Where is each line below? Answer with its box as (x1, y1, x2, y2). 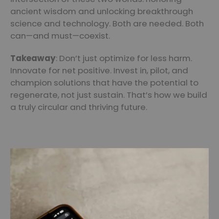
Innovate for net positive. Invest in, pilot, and (10, 64, 188, 76)
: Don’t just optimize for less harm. (56, 52, 192, 64)
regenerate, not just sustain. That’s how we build (10, 88, 207, 101)
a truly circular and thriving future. (10, 101, 147, 113)
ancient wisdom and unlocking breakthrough (10, 5, 193, 17)
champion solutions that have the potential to (10, 76, 198, 88)
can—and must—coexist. (10, 29, 110, 42)
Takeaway (10, 52, 56, 64)
